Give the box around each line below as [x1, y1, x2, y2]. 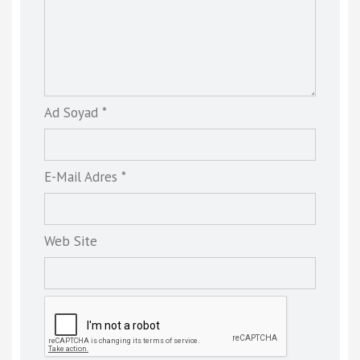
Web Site [44, 231, 97, 250]
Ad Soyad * [44, 103, 107, 121]
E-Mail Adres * [44, 167, 126, 186]
